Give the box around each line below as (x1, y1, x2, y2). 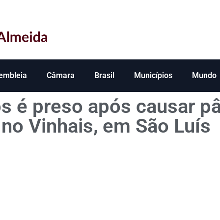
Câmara (47, 71, 75, 81)
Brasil (94, 71, 114, 81)
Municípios (134, 71, 172, 81)
